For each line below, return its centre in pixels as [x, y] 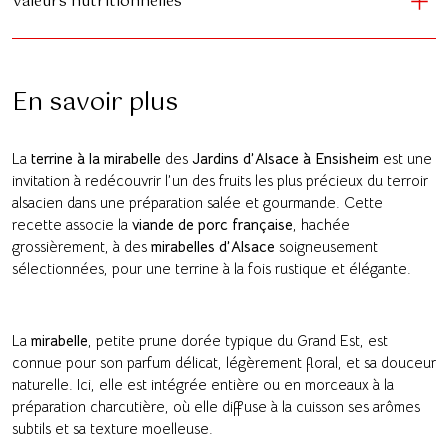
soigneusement [326, 246]
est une [405, 158]
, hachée [321, 224]
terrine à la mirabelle [96, 158]
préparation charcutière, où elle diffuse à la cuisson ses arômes [216, 406]
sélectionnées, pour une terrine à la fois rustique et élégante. [211, 268]
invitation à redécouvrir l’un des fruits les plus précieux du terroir [220, 180]
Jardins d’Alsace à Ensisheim [285, 158]
